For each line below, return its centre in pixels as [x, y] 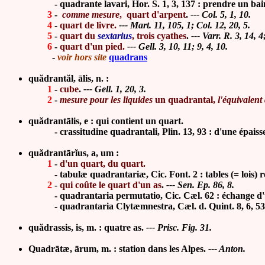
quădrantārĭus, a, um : [74, 153]
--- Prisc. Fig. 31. [179, 227]
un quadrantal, [185, 100]
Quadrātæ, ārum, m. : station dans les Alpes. [118, 249]
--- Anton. [227, 249]
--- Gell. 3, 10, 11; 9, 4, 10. [177, 46]
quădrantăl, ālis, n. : [69, 78]
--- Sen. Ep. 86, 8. [199, 185]
